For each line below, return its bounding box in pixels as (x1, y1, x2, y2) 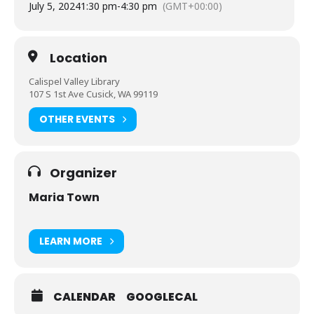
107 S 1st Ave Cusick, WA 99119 (29, 87, 158, 100)
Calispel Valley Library (29, 74, 120, 88)
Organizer (50, 163, 117, 182)
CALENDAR (53, 288, 116, 305)
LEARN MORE (39, 234, 102, 249)
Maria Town (29, 189, 100, 205)
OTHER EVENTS (39, 112, 115, 127)
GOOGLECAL (126, 288, 198, 305)
